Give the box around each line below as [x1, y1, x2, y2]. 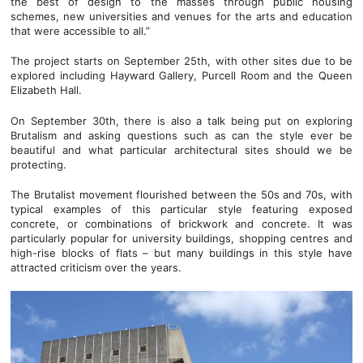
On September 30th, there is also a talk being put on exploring [11, 113, 352, 127]
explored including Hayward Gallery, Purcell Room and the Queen [11, 69, 352, 82]
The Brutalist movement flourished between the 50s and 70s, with [11, 188, 352, 201]
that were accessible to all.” [11, 23, 151, 37]
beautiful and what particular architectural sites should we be [11, 143, 352, 156]
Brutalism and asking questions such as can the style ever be [11, 128, 352, 142]
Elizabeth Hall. [11, 83, 83, 96]
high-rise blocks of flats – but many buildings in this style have [11, 246, 352, 259]
